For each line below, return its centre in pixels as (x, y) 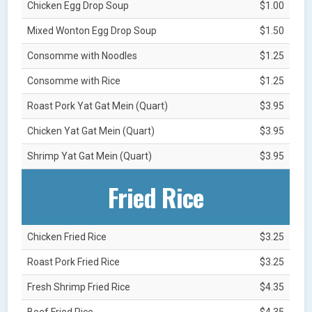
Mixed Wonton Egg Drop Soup (92, 30)
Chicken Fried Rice (67, 236)
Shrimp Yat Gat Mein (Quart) (90, 156)
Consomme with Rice (74, 80)
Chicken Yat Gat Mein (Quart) (91, 131)
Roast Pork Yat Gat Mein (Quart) (98, 106)
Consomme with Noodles (83, 55)
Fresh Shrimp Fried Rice (79, 287)
